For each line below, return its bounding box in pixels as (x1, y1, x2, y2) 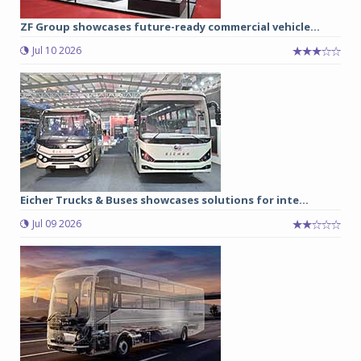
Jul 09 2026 (32, 216, 81, 230)
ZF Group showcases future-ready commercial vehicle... (20, 19, 320, 34)
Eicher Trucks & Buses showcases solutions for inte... (20, 192, 309, 207)
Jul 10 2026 (32, 43, 81, 57)
